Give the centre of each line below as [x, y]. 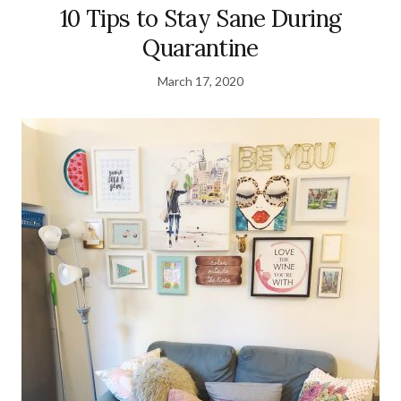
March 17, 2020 [200, 81]
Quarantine [200, 48]
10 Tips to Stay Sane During [200, 19]
